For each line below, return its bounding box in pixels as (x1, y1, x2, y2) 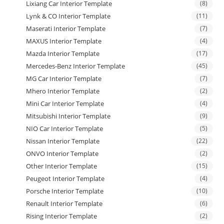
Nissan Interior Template (26, 136, 100, 146)
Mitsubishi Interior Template (26, 111, 111, 121)
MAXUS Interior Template (26, 36, 102, 46)
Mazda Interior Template (26, 49, 100, 58)
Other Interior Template (26, 161, 97, 171)
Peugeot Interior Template (26, 174, 105, 183)
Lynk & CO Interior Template (26, 11, 111, 21)
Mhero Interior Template (26, 86, 100, 96)
